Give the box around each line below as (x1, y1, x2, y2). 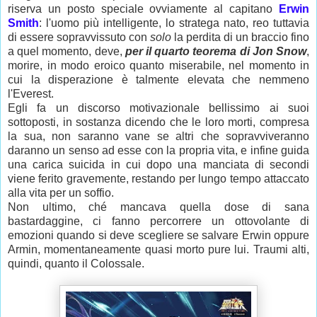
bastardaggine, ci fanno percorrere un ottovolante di (8, 215, 309, 228)
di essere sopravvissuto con (8, 31, 150, 44)
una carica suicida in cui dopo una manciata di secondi (8, 158, 309, 171)
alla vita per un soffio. (8, 187, 114, 200)
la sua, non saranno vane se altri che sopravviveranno (8, 130, 309, 143)
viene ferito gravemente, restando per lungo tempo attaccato (8, 173, 309, 185)
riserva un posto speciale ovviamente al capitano (8, 3, 279, 16)
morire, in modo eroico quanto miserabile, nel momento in (8, 59, 309, 72)
